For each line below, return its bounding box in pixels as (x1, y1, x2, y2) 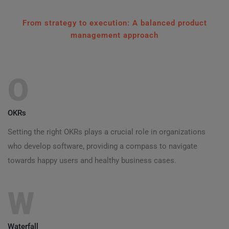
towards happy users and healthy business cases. (8, 156, 176, 166)
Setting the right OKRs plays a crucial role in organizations (8, 127, 205, 137)
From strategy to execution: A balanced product (22, 18, 207, 28)
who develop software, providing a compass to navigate (8, 142, 197, 151)
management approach (71, 31, 158, 40)
